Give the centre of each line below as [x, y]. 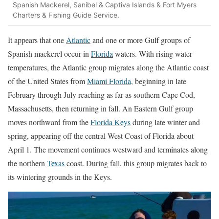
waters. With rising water [153, 54]
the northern [27, 163]
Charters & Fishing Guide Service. [66, 15]
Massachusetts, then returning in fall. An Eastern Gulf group [100, 109]
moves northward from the [49, 122]
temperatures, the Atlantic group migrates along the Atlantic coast [108, 67]
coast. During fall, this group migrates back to [136, 163]
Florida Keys [110, 122]
